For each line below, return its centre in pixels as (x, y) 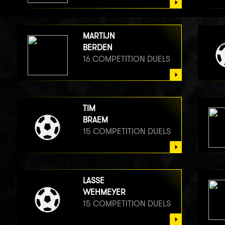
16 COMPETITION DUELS (126, 59)
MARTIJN (99, 36)
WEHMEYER (104, 192)
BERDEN (97, 47)
